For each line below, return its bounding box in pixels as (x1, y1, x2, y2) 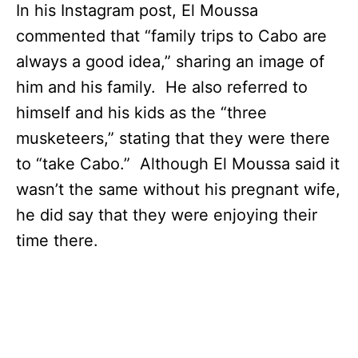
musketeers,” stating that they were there (16, 128, 330, 148)
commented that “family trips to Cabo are (16, 26, 327, 46)
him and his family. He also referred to (16, 77, 308, 97)
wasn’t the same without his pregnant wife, (16, 179, 340, 199)
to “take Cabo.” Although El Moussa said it (16, 153, 340, 173)
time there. (16, 230, 103, 250)
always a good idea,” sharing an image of (16, 51, 324, 71)
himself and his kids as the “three (16, 102, 267, 122)
